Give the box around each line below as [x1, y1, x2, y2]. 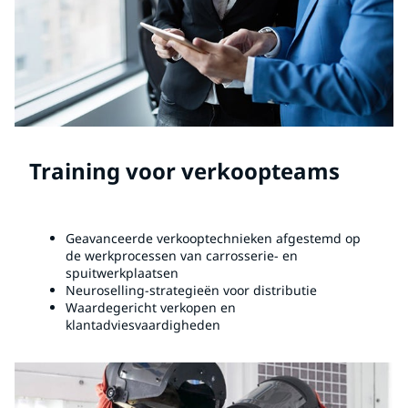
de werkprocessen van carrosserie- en [66, 247, 298, 265]
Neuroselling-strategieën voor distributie [66, 281, 317, 300]
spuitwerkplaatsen [66, 264, 178, 282]
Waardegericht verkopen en [66, 299, 236, 317]
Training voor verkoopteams [29, 156, 340, 187]
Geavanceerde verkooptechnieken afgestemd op [66, 229, 361, 248]
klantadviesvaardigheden [66, 316, 220, 334]
